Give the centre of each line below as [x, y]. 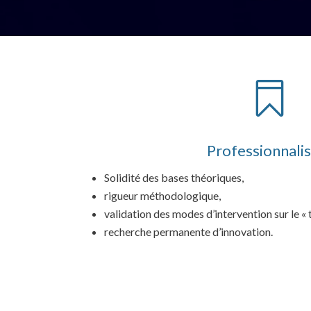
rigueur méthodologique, [163, 196]
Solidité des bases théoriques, [174, 178]
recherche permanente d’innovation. [189, 232]
